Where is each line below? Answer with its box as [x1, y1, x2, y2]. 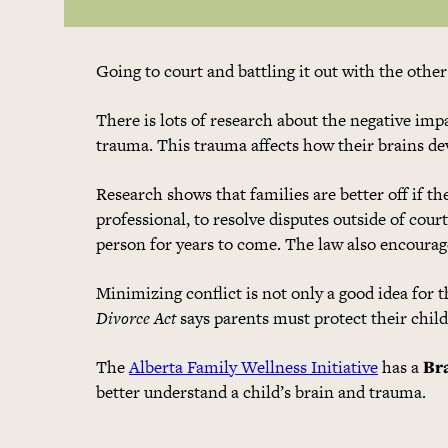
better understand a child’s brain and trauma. [96, 379, 426, 404]
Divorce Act [96, 305, 176, 330]
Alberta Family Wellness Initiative [129, 354, 378, 379]
